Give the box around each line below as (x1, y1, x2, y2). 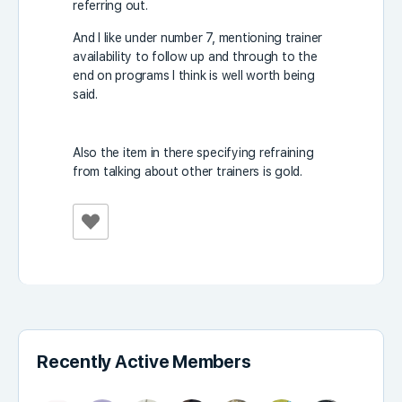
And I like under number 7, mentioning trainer (73, 31, 323, 45)
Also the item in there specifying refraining (73, 145, 314, 160)
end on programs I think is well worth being (73, 68, 315, 83)
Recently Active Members (37, 351, 251, 372)
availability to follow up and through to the (73, 49, 318, 64)
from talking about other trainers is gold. (73, 164, 302, 179)
